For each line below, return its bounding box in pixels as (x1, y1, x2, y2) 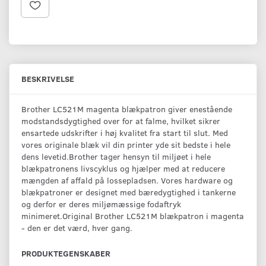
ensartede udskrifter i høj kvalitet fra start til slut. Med (21, 126, 228, 138)
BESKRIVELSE (21, 72, 74, 84)
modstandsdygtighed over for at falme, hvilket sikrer (21, 115, 220, 126)
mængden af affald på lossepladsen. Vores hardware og (21, 174, 233, 186)
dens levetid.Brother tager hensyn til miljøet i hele (21, 150, 211, 162)
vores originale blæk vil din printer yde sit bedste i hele (21, 138, 230, 150)
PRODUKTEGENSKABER (21, 247, 110, 259)
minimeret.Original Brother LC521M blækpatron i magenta (21, 210, 244, 221)
